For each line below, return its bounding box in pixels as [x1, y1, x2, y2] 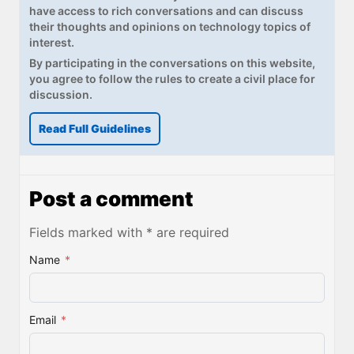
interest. [29, 35, 74, 49]
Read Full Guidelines [39, 121, 151, 135]
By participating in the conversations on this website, [29, 55, 315, 70]
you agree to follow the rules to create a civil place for [29, 71, 315, 85]
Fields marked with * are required [29, 224, 229, 240]
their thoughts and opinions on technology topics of [29, 19, 311, 33]
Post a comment [29, 186, 194, 211]
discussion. [29, 87, 92, 101]
